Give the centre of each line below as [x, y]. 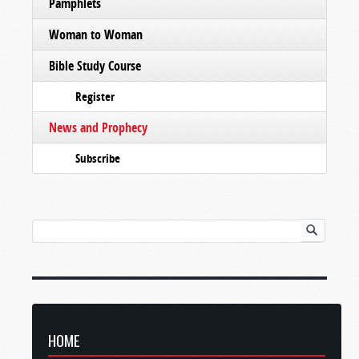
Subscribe [98, 158]
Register [95, 96]
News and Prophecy [98, 127]
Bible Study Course [95, 65]
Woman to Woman [96, 34]
